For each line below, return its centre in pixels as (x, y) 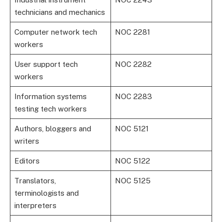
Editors (27, 161)
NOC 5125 (133, 181)
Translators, (35, 181)
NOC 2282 (133, 64)
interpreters (35, 206)
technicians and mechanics (59, 12)
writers (27, 141)
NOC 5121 (132, 129)
